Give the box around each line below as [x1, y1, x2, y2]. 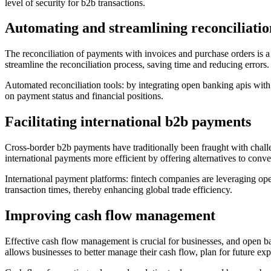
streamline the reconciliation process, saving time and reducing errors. [5, 59, 269, 70]
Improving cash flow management [5, 207, 215, 224]
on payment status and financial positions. [5, 91, 163, 102]
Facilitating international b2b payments [5, 114, 251, 130]
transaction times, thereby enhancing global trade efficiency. [5, 184, 232, 195]
